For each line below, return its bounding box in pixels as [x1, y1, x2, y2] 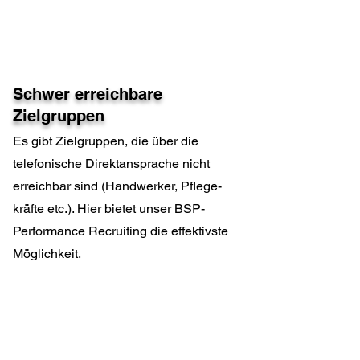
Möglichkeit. [13, 246, 81, 261]
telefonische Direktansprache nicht [13, 156, 210, 171]
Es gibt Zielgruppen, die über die [13, 133, 198, 149]
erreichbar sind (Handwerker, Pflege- [13, 178, 222, 194]
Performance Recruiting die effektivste [13, 223, 228, 239]
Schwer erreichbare [13, 84, 162, 104]
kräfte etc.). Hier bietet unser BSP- [13, 201, 205, 216]
